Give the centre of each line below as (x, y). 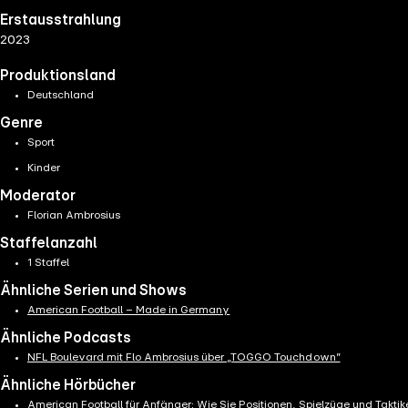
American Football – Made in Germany (129, 310)
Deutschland (61, 95)
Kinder (44, 168)
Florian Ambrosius (74, 215)
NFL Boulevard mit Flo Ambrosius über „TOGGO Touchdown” (184, 357)
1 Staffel (49, 263)
